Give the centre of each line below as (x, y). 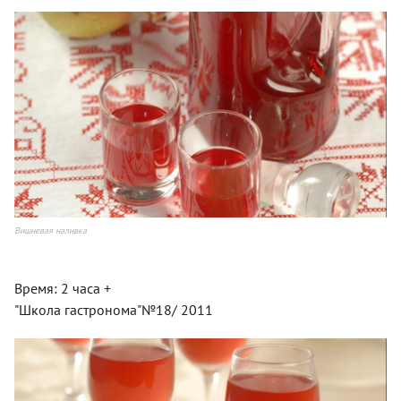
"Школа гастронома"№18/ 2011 (114, 309)
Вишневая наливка (51, 230)
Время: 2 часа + (63, 288)
